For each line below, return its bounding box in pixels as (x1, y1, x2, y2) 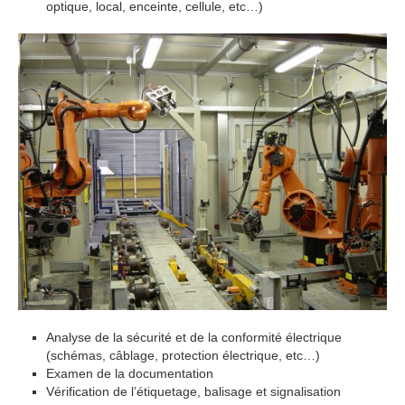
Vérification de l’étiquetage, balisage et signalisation (46, 383, 341, 399)
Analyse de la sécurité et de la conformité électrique (46, 329, 342, 344)
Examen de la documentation (46, 365, 213, 381)
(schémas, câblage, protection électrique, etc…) (46, 347, 320, 363)
